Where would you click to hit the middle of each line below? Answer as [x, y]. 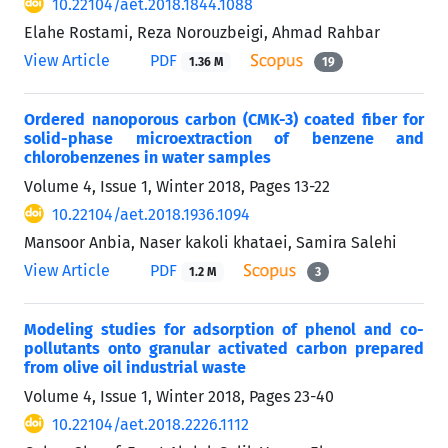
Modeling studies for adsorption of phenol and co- [224, 329]
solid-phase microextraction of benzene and [224, 138]
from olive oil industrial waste [135, 367]
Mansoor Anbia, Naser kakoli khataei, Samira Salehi [210, 242]
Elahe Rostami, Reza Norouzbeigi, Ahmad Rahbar [202, 32]
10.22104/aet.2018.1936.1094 [151, 214]
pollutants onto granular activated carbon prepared [224, 348]
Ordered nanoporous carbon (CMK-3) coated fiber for [224, 119]
